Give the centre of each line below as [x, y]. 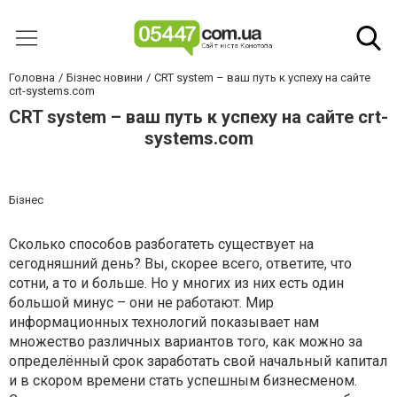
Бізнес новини [105, 78]
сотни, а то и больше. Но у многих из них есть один [176, 283]
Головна [32, 78]
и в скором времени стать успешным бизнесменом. [183, 381]
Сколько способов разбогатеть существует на [161, 244]
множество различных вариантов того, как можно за [186, 342]
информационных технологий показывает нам [164, 322]
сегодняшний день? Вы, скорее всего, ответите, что [180, 264]
